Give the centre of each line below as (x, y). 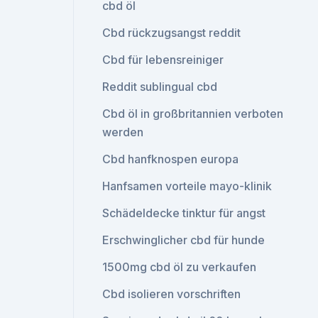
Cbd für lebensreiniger (163, 60)
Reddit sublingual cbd (160, 87)
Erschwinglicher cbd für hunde (184, 240)
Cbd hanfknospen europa (171, 159)
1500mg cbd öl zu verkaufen (180, 267)
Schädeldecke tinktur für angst (184, 213)
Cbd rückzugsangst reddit (172, 33)
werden (123, 132)
